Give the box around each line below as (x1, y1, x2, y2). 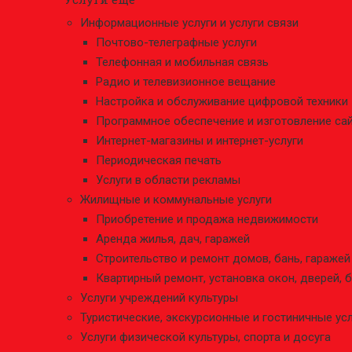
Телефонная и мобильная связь (96, 55, 269, 69)
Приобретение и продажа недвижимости (96, 212, 318, 226)
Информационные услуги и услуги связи (80, 16, 299, 30)
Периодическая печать (96, 153, 222, 167)
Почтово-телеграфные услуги (96, 35, 257, 49)
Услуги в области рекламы (96, 173, 240, 187)
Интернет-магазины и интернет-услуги (96, 134, 303, 148)
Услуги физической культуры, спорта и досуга (80, 330, 331, 344)
